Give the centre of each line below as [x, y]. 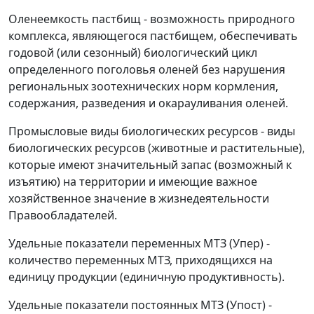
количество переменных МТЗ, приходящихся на [141, 260]
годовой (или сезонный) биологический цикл [133, 53]
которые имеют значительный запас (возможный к [150, 165]
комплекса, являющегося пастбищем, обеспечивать [153, 36]
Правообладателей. [63, 216]
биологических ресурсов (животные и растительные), [157, 148]
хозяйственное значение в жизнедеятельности [139, 199]
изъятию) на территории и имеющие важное [133, 182]
